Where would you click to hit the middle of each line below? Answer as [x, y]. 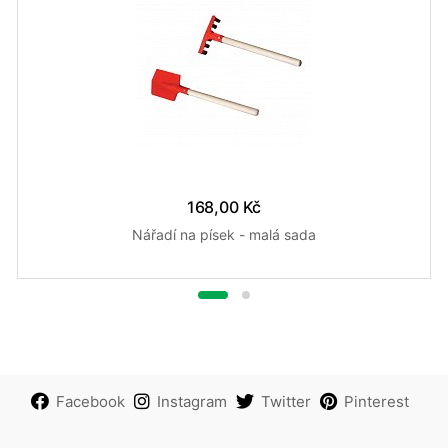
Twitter [285, 402]
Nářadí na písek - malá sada [224, 235]
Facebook [90, 402]
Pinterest [376, 402]
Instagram [191, 402]
